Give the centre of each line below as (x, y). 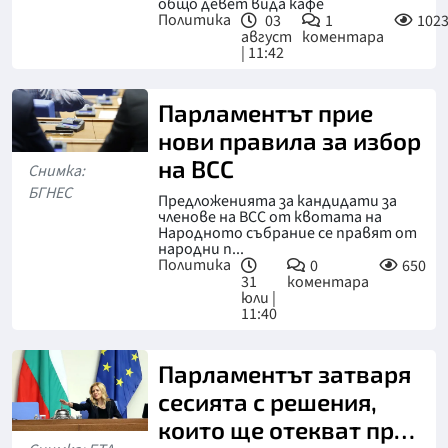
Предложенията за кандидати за (277, 201)
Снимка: (56, 170)
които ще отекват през (288, 429)
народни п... (200, 249)
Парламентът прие (265, 112)
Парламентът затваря (284, 373)
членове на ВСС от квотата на (269, 217)
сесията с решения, (267, 401)
